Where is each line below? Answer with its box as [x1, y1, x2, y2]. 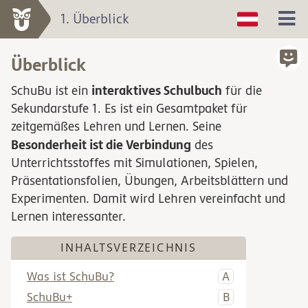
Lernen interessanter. [11, 209, 126, 224]
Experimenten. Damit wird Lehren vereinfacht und [11, 191, 285, 206]
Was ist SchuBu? [26, 269, 114, 283]
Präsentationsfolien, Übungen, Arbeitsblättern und [11, 173, 288, 188]
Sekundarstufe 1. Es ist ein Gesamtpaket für [11, 101, 247, 116]
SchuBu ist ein [11, 83, 91, 98]
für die [222, 83, 262, 98]
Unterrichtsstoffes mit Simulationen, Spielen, [11, 155, 258, 170]
